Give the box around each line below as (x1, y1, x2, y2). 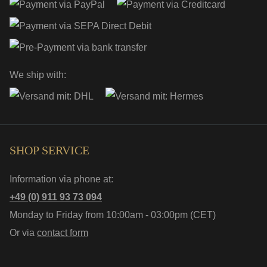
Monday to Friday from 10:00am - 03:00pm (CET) (10, 209, 216, 220)
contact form (37, 227, 88, 238)
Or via (10, 227, 37, 238)
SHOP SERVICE (10, 143, 89, 157)
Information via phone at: (10, 173, 113, 184)
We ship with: (10, 69, 66, 80)
